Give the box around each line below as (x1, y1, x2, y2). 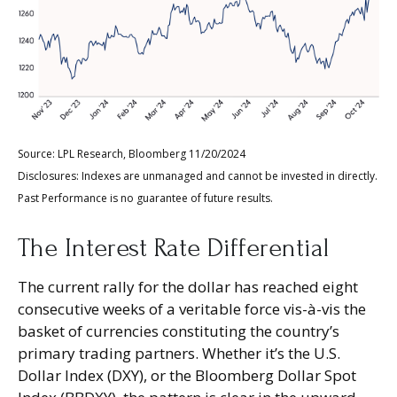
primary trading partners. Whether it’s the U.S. (18, 343, 340, 364)
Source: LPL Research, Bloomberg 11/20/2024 (18, 146, 245, 162)
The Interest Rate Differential (18, 234, 329, 263)
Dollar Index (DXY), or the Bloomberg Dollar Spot (18, 365, 356, 386)
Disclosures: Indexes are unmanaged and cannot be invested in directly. (18, 168, 378, 184)
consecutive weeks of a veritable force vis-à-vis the (18, 299, 366, 320)
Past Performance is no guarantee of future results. (18, 191, 273, 206)
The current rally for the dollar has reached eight (18, 276, 358, 298)
